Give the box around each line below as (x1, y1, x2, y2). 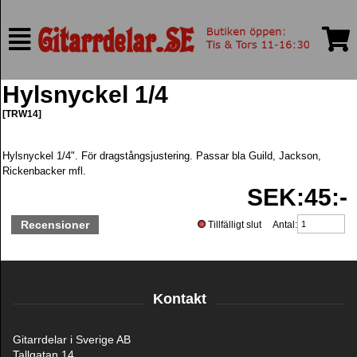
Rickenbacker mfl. (2, 165, 86, 177)
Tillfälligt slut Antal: (206, 219, 297, 230)
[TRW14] (2, 108, 41, 120)
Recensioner (18, 218, 92, 231)
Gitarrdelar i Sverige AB (13, 333, 131, 346)
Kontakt (152, 291, 206, 307)
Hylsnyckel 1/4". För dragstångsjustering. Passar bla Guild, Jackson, (2, 150, 321, 162)
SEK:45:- (247, 184, 347, 210)
